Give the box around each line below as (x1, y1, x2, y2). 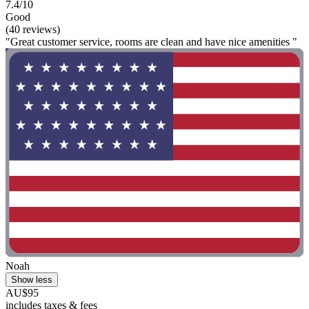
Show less (11, 274, 52, 285)
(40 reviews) (6, 23, 60, 36)
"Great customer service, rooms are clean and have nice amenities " (6, 36, 297, 48)
